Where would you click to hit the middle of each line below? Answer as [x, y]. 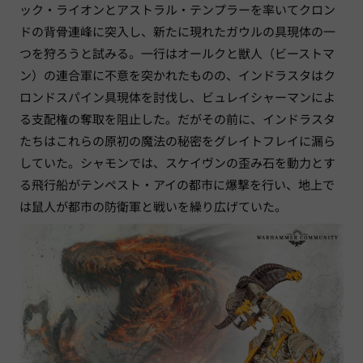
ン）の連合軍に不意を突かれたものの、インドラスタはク [177, 75]
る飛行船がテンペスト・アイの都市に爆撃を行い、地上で [177, 185]
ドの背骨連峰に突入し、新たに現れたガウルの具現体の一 [177, 32]
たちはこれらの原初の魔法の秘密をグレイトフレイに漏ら [177, 141]
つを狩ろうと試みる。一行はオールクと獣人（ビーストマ [177, 53]
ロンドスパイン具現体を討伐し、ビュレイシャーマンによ [177, 97]
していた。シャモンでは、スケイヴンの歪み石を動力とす [177, 163]
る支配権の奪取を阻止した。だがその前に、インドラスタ [177, 119]
